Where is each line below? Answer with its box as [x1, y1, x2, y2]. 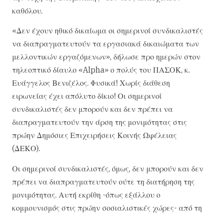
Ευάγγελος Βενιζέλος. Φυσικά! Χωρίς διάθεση [12, 78, 170, 88]
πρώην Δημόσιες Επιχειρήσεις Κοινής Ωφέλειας [12, 130, 177, 140]
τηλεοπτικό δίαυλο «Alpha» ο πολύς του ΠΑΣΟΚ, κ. [12, 65, 190, 75]
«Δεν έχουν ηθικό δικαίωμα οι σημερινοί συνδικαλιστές [12, 26, 203, 36]
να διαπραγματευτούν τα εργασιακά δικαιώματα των [12, 39, 199, 49]
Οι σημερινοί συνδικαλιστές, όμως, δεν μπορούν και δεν [12, 163, 203, 173]
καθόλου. [12, 6, 43, 15]
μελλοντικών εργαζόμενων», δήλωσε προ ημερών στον [12, 52, 201, 62]
